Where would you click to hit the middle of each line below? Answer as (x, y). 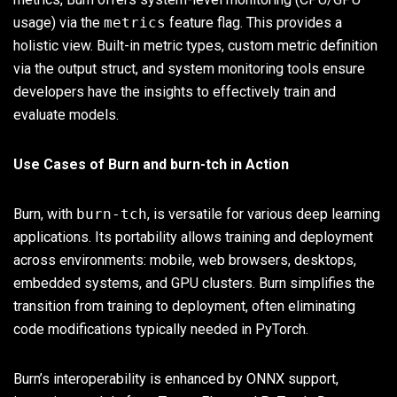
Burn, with (45, 214)
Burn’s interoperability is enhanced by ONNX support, (176, 378)
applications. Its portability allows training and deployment (193, 237)
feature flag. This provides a (254, 22)
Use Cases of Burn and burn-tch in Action (151, 164)
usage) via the (58, 22)
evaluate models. (66, 114)
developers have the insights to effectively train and (175, 91)
